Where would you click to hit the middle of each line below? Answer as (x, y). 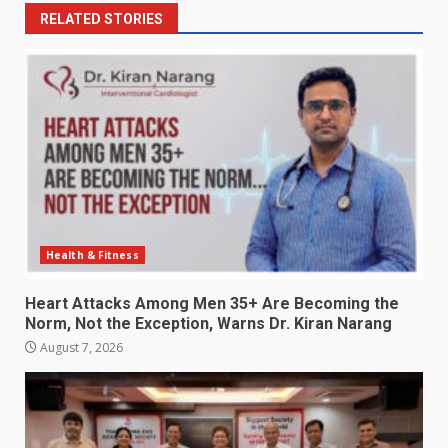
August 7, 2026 (80, 347)
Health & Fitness (92, 254)
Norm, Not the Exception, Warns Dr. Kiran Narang (208, 323)
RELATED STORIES (101, 18)
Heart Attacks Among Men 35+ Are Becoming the (212, 303)
